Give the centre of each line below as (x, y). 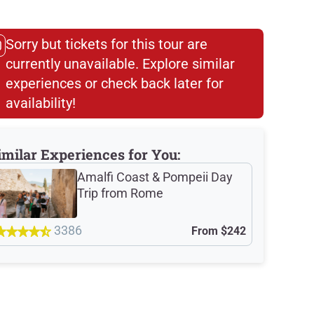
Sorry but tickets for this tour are (107, 44)
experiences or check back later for (115, 83)
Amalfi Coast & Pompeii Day (155, 177)
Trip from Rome (120, 193)
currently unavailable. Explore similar (120, 64)
